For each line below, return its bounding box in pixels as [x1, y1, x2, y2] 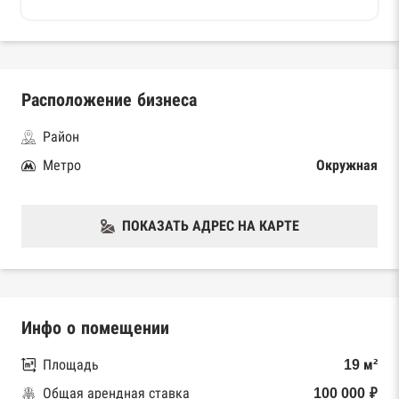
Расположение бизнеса [21, 90, 197, 110]
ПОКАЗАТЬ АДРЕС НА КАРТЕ [121, 218, 299, 233]
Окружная [316, 158, 378, 173]
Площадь [43, 357, 99, 372]
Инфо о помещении [21, 318, 169, 338]
